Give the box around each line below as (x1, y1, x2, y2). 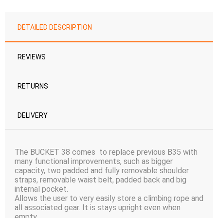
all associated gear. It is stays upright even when (15, 203, 181, 213)
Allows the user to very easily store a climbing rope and (15, 194, 203, 203)
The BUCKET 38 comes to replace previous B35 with (15, 147, 198, 157)
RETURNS (18, 82, 48, 91)
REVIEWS (18, 53, 46, 61)
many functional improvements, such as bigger (15, 157, 173, 166)
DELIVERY (18, 111, 48, 120)
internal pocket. (15, 184, 68, 194)
